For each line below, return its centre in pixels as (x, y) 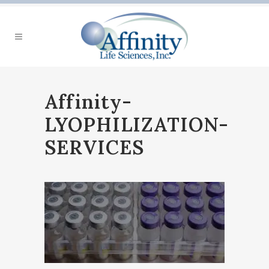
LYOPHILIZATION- (137, 125)
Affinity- (88, 102)
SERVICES (94, 147)
